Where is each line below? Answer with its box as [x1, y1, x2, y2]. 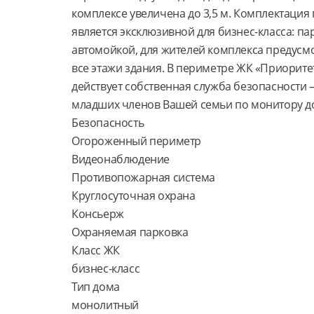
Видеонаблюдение [71, 151, 170, 167]
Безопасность [71, 115, 144, 130]
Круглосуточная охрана [71, 188, 196, 203]
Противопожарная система [71, 170, 215, 185]
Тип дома [71, 279, 120, 294]
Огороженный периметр [71, 133, 201, 149]
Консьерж [71, 206, 124, 221]
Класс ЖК [71, 243, 120, 258]
